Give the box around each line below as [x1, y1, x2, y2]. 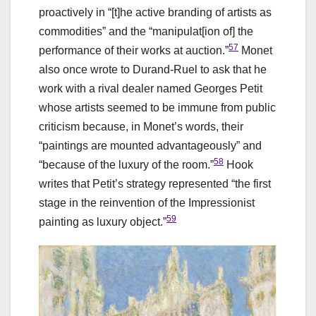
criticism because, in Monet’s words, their [39, 121, 243, 133]
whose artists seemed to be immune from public [39, 102, 276, 114]
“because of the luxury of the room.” [39, 159, 214, 171]
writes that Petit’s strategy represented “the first [39, 178, 271, 190]
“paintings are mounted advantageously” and [39, 140, 262, 152]
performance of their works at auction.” [39, 44, 229, 57]
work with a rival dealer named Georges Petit [39, 83, 262, 95]
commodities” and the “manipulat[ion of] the [39, 25, 253, 38]
